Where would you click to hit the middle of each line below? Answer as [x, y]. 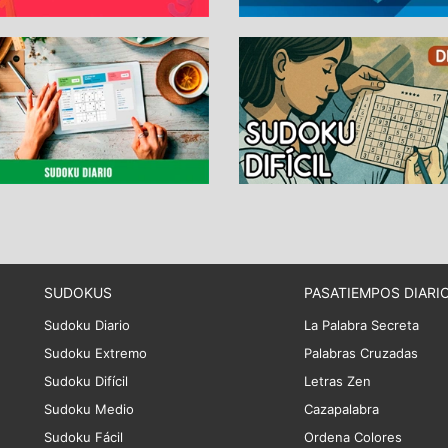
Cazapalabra [341, 409]
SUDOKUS [78, 293]
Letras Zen [337, 381]
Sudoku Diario [87, 325]
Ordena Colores [352, 437]
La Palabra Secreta [361, 325]
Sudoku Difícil [86, 381]
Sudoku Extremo [95, 353]
